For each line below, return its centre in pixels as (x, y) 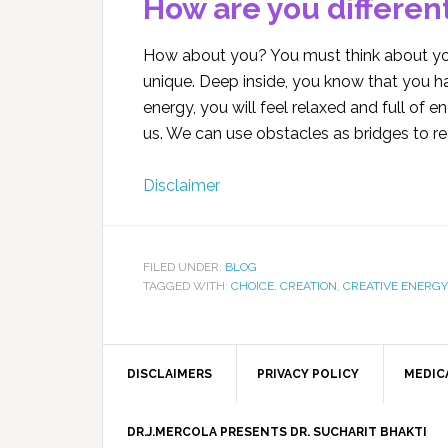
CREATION (308, 286)
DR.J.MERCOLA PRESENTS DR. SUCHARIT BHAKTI (277, 432)
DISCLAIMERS (169, 374)
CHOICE (252, 286)
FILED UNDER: (184, 267)
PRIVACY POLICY (308, 374)
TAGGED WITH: (187, 286)
